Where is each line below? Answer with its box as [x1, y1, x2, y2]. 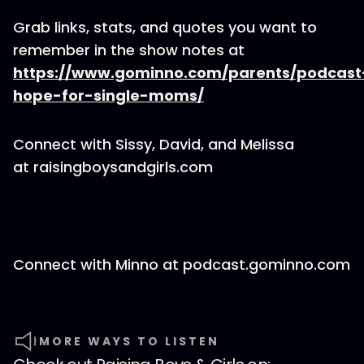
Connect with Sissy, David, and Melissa [13, 134, 294, 154]
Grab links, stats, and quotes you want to [13, 17, 317, 37]
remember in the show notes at [13, 40, 245, 60]
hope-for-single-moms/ [13, 85, 204, 106]
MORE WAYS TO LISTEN [39, 333, 219, 349]
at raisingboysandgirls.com [13, 157, 213, 177]
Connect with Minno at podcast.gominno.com [13, 254, 350, 275]
